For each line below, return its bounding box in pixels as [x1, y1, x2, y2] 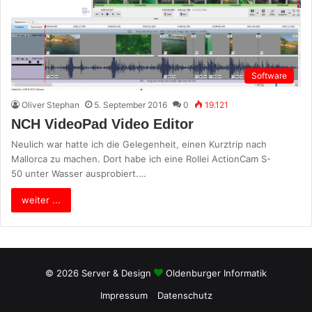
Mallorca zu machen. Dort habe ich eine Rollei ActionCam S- [11, 153, 271, 164]
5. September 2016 [94, 99, 167, 110]
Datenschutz [157, 289, 212, 301]
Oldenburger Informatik [166, 267, 267, 279]
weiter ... [22, 194, 61, 205]
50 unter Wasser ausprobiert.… [11, 167, 146, 179]
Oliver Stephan [22, 99, 79, 110]
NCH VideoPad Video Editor [11, 116, 194, 132]
